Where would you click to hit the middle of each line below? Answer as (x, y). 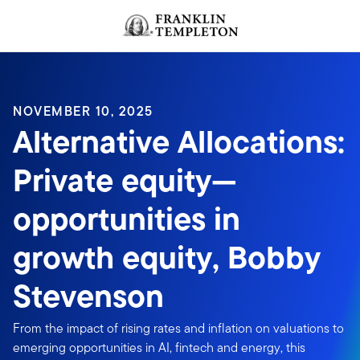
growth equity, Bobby (167, 258)
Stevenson (88, 296)
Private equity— (125, 180)
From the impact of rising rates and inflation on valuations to (178, 328)
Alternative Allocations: (179, 142)
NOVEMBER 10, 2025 (83, 111)
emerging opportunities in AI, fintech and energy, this (159, 348)
